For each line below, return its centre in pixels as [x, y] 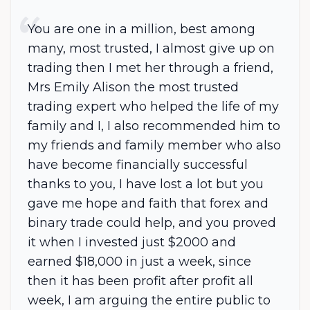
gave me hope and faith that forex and [148, 203]
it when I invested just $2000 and [132, 242]
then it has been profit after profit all [140, 281]
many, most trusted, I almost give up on [151, 48]
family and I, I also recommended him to [154, 126]
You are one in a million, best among [142, 29]
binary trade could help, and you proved [152, 223]
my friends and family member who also [154, 145]
